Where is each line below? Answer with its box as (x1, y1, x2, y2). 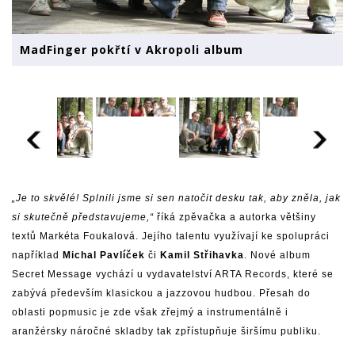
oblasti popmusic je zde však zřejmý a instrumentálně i (12, 306, 288, 318)
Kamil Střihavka (160, 249, 244, 261)
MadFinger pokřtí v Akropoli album (20, 41, 243, 57)
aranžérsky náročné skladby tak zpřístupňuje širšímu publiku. (12, 325, 321, 337)
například (12, 249, 63, 261)
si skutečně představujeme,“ (12, 211, 154, 223)
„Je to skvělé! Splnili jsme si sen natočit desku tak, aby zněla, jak (12, 192, 341, 204)
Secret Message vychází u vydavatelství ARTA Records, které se (12, 268, 334, 280)
